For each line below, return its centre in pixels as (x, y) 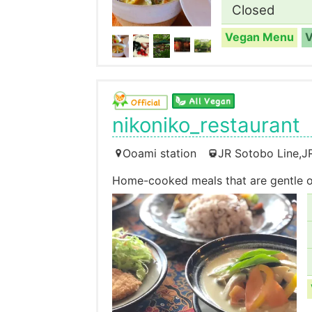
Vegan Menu (259, 38)
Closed (253, 10)
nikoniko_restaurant (206, 125)
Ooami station (159, 153)
